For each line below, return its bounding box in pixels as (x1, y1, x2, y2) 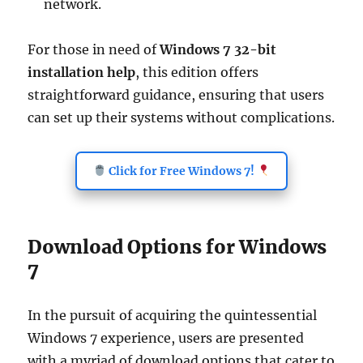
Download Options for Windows (28, 235, 327, 258)
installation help (28, 64, 136, 80)
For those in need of (28, 41, 160, 58)
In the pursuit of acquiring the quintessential (28, 307, 318, 323)
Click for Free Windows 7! (106, 164, 257, 178)
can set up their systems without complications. (28, 109, 335, 126)
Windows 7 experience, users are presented (28, 330, 305, 346)
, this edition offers (135, 64, 259, 80)
